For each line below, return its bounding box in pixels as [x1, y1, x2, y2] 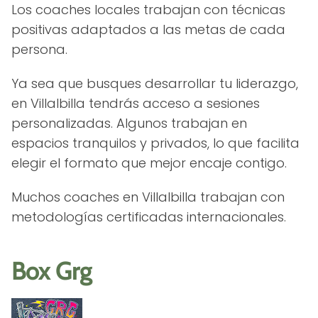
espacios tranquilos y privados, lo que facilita [11, 134, 300, 152]
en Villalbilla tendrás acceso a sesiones [11, 94, 260, 112]
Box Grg [11, 256, 92, 286]
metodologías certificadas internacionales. [11, 208, 286, 226]
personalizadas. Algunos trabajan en [11, 114, 247, 132]
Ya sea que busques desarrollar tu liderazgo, [11, 75, 298, 92]
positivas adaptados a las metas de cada [11, 21, 285, 38]
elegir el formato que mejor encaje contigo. [11, 154, 287, 172]
